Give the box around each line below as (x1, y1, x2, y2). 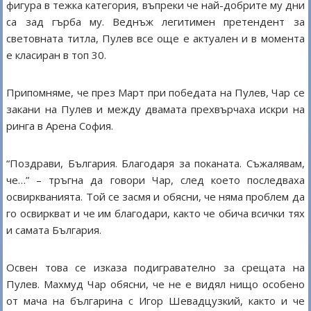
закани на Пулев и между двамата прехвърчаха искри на (6, 102, 305, 117)
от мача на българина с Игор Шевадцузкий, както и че (6, 294, 305, 308)
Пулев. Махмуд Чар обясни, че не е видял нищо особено (6, 277, 305, 292)
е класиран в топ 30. (6, 48, 107, 62)
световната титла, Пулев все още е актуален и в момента (6, 31, 305, 46)
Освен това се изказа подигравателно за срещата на (6, 260, 305, 275)
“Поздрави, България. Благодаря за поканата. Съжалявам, (6, 156, 305, 171)
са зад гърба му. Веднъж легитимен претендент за (6, 15, 305, 29)
